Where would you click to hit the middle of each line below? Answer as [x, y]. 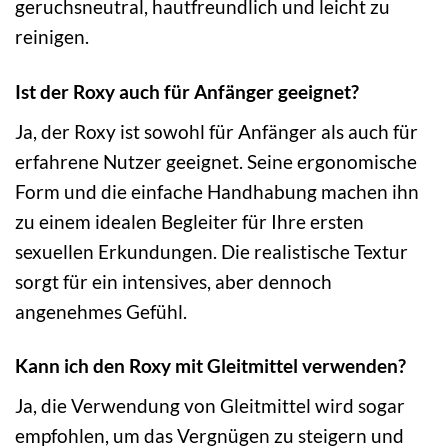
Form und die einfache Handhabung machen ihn [217, 191]
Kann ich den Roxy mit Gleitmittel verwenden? [210, 366]
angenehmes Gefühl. [101, 311]
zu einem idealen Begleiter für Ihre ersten [189, 221]
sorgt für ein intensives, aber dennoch [173, 281]
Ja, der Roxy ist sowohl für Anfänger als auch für [216, 131]
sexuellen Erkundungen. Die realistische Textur [211, 251]
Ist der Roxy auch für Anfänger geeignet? [187, 91]
